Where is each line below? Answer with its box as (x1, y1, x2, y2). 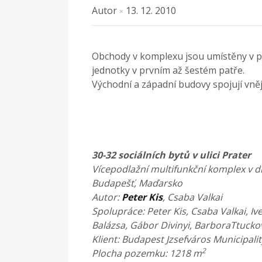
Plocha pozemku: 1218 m (92, 246, 202, 260)
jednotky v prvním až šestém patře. (92, 63, 244, 77)
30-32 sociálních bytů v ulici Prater (92, 148, 251, 161)
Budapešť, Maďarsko (92, 176, 182, 189)
